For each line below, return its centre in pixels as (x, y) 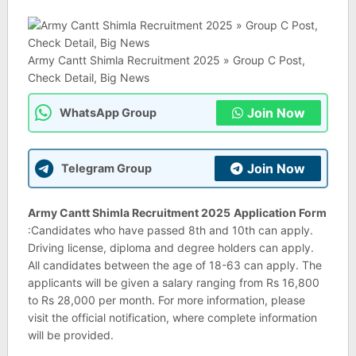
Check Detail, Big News (88, 77)
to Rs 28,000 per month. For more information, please (166, 300)
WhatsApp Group (108, 112)
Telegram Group (106, 168)
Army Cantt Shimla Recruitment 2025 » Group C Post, (166, 60)
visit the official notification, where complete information (172, 317)
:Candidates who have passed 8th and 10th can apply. (170, 230)
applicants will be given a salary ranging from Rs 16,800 (173, 282)
